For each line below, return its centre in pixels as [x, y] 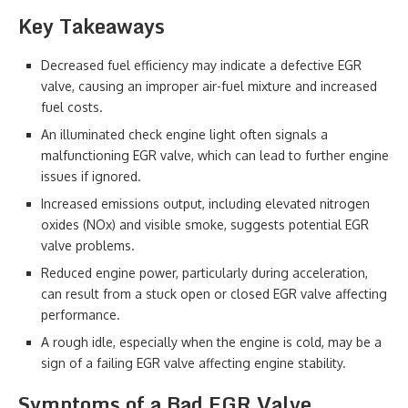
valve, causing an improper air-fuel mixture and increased [209, 86]
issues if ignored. [91, 176]
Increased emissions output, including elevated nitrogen [205, 204]
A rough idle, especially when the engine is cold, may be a [211, 342]
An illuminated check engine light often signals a [184, 134]
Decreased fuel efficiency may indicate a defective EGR [201, 65]
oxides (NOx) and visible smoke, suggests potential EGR [205, 224]
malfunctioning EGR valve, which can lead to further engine [215, 155]
